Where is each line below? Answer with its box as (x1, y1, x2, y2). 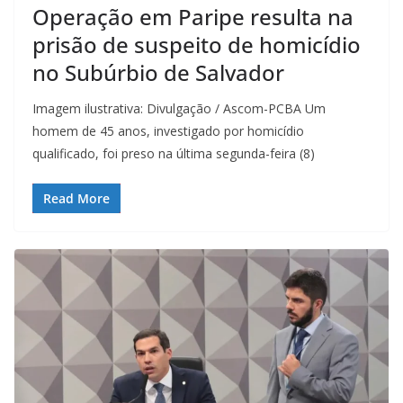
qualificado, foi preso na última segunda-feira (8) (32, 144, 315, 162)
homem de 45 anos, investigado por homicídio (32, 121, 304, 139)
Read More (43, 189, 110, 207)
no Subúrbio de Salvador (32, 57, 284, 87)
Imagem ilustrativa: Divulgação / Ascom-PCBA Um (32, 99, 326, 117)
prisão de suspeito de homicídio (32, 29, 361, 59)
